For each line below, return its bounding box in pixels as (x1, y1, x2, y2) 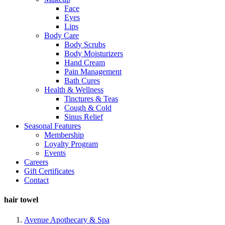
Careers (24, 158, 48, 166)
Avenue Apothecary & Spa (24, 215, 109, 224)
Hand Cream (64, 58, 105, 67)
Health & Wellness (44, 85, 103, 94)
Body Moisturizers (64, 49, 123, 58)
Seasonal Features (24, 122, 81, 130)
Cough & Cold (64, 103, 111, 112)
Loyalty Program (44, 140, 98, 148)
